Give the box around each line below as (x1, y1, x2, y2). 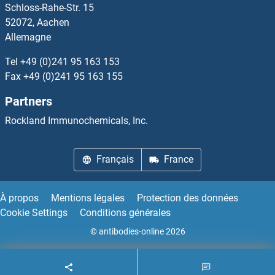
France (164, 153, 193, 165)
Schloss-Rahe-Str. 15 (5, 1, 94, 14)
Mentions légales (51, 192, 125, 204)
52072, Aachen (5, 16, 69, 28)
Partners (5, 93, 52, 109)
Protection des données (137, 192, 238, 204)
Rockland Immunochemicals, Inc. (5, 114, 148, 126)
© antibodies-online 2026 (90, 226, 185, 236)
